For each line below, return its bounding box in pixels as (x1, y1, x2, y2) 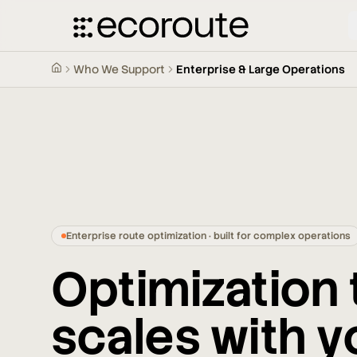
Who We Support (73, 62, 165, 76)
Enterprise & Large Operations (176, 62, 345, 76)
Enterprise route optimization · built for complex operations (66, 229, 351, 242)
